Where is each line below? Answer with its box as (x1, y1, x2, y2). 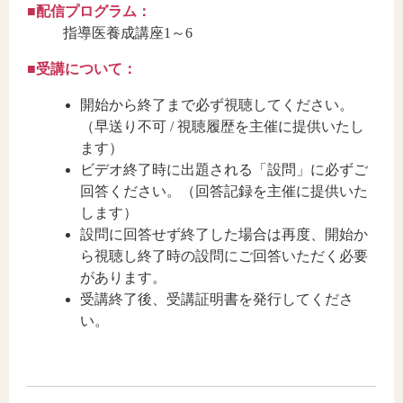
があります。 (80, 269, 167, 285)
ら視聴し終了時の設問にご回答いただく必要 (80, 247, 369, 264)
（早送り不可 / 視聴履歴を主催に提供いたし (80, 118, 365, 134)
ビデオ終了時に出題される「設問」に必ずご (80, 161, 369, 177)
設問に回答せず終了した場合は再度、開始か (80, 226, 369, 242)
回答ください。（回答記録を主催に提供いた (80, 183, 369, 199)
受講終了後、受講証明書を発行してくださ (80, 291, 354, 307)
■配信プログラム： (27, 3, 151, 19)
